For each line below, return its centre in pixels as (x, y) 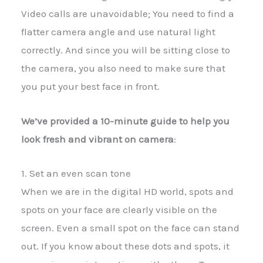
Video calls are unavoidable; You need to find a (128, 14)
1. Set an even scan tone (76, 173)
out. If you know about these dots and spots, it (125, 246)
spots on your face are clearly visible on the (119, 209)
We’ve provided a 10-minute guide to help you (125, 121)
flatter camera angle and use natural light (118, 32)
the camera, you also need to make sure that (123, 68)
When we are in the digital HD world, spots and (127, 191)
